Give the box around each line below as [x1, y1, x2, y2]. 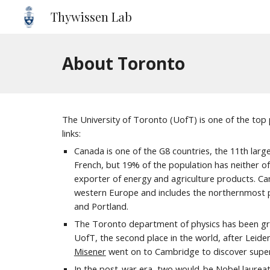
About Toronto [61, 52, 185, 75]
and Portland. [74, 200, 128, 212]
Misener [74, 245, 106, 257]
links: [61, 127, 81, 139]
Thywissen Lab [51, 8, 132, 25]
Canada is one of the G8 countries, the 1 [74, 145, 235, 157]
